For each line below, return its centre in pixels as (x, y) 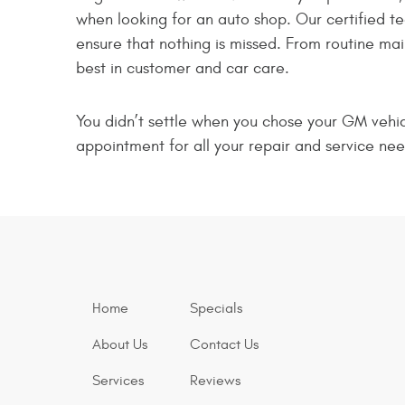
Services (118, 381)
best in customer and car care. (183, 68)
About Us (120, 344)
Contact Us (225, 344)
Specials (217, 308)
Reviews (216, 381)
